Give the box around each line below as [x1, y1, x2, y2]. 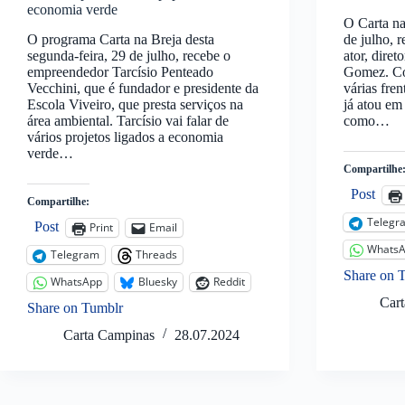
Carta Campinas [63, 326, 155, 343]
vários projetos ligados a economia [27, 128, 223, 145]
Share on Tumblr [27, 299, 123, 316]
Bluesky [138, 274, 177, 290]
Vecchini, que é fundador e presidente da [27, 80, 259, 96]
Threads [136, 247, 177, 263]
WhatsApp [51, 274, 102, 290]
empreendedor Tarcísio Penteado [27, 63, 213, 80]
